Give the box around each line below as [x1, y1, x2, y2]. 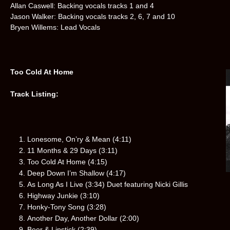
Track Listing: [10, 90, 59, 99]
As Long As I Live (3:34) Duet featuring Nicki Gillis [27, 180, 188, 189]
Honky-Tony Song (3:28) [27, 203, 106, 212]
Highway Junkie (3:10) [27, 191, 100, 200]
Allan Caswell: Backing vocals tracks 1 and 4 [10, 2, 154, 10]
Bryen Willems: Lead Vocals [10, 23, 100, 32]
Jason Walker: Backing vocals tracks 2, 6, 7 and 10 [10, 12, 175, 21]
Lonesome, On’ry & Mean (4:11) [27, 135, 131, 144]
